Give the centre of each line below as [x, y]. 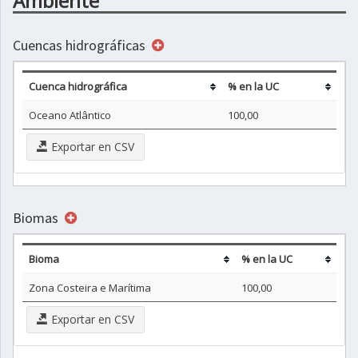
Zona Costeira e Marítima [90, 288]
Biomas [37, 218]
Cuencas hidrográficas [81, 45]
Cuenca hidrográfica [78, 86]
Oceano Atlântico [70, 115]
